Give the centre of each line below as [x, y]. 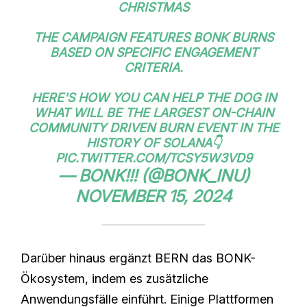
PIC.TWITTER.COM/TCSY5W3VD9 [153, 158]
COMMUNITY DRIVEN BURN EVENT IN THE [153, 127]
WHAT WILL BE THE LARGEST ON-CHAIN [153, 112]
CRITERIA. [153, 67]
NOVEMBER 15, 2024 [153, 196]
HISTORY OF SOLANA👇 [153, 143]
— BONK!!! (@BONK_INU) [153, 175]
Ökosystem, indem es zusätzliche [114, 278]
